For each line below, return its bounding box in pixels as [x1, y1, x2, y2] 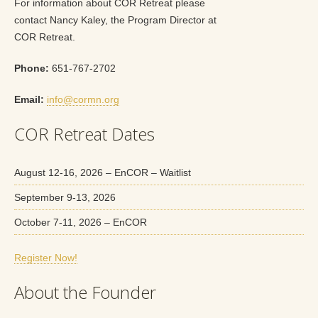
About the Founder [14, 280, 156, 304]
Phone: [14, 62, 49, 74]
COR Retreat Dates [14, 121, 155, 146]
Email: [14, 93, 44, 105]
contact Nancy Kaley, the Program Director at [14, 13, 216, 26]
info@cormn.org [47, 93, 119, 105]
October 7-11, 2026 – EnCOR [14, 216, 147, 228]
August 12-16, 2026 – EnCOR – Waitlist [14, 166, 191, 178]
